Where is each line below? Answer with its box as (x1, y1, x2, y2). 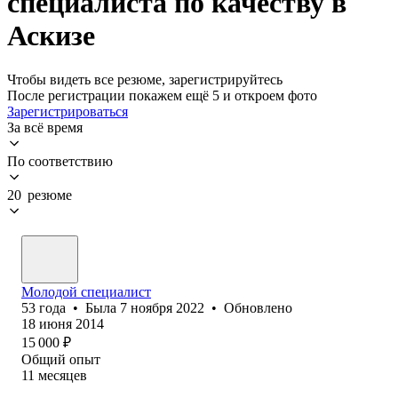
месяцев (38, 367, 87, 383)
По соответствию (7, 153, 113, 169)
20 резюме (7, 187, 72, 203)
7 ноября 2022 (120, 299, 204, 315)
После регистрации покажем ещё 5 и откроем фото (7, 87, 317, 103)
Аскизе (7, 20, 95, 52)
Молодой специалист (21, 283, 151, 299)
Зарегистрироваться (7, 103, 128, 119)
